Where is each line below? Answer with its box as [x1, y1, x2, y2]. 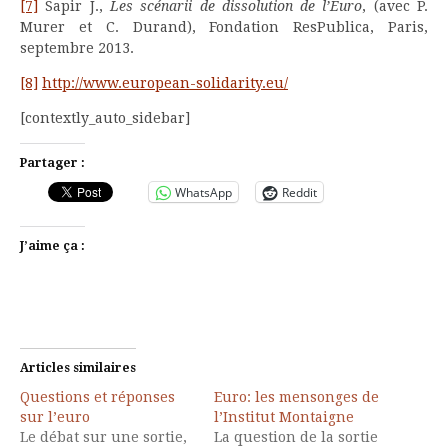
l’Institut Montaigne [214, 409, 354, 425]
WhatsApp [175, 183, 232, 201]
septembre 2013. [20, 40, 134, 56]
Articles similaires [20, 361, 136, 375]
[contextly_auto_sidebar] [20, 110, 190, 126]
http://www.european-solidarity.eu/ [42, 75, 288, 91]
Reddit [282, 183, 317, 201]
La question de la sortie [214, 429, 378, 445]
